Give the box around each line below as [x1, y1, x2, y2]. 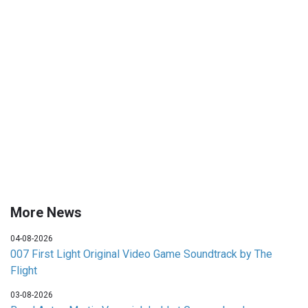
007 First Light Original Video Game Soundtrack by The [10, 247, 272, 261]
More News [10, 204, 82, 221]
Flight [10, 264, 37, 278]
